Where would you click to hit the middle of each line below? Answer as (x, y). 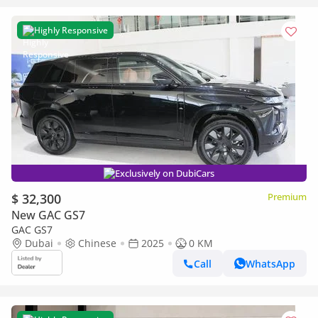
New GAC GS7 (48, 215)
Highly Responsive (71, 30)
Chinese (97, 243)
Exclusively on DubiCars (165, 173)
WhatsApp (270, 263)
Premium (287, 197)
